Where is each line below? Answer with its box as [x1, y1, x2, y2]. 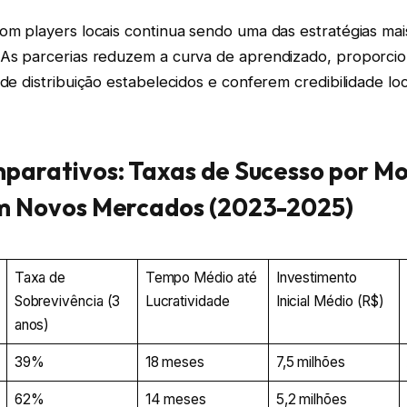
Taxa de [14, 268, 66, 286]
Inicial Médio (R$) [275, 292, 385, 310]
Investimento [275, 268, 357, 286]
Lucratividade [144, 292, 230, 310]
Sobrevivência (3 [14, 292, 121, 310]
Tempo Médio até [144, 268, 257, 286]
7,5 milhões [275, 352, 345, 371]
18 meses [144, 352, 205, 371]
